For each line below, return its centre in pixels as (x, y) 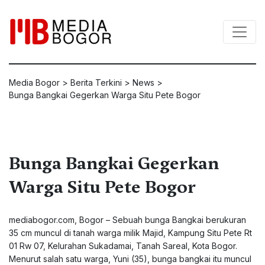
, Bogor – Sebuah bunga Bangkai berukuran (160, 220)
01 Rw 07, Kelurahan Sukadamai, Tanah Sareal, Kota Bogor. (123, 246)
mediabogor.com (42, 220)
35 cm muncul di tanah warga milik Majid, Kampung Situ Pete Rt (130, 233)
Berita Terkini (96, 83)
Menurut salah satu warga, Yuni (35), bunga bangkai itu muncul (130, 259)
